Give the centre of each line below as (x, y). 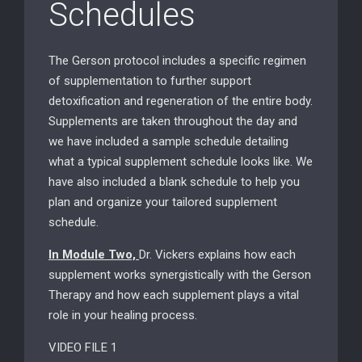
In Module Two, (94, 255)
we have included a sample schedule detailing (168, 141)
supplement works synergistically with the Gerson (180, 275)
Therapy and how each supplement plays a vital (174, 295)
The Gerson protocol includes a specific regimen (177, 61)
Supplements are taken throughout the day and (173, 121)
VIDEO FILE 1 (83, 347)
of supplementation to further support (150, 81)
